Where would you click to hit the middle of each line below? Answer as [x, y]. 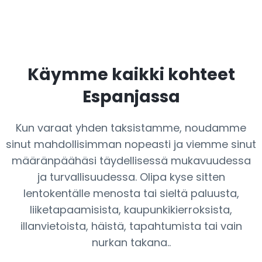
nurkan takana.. [131, 242]
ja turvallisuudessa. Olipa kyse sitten [131, 177]
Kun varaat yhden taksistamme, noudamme [131, 128]
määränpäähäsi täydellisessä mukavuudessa [131, 161]
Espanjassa [131, 97]
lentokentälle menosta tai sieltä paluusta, [131, 193]
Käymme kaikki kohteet [131, 75]
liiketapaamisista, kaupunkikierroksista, [131, 210]
